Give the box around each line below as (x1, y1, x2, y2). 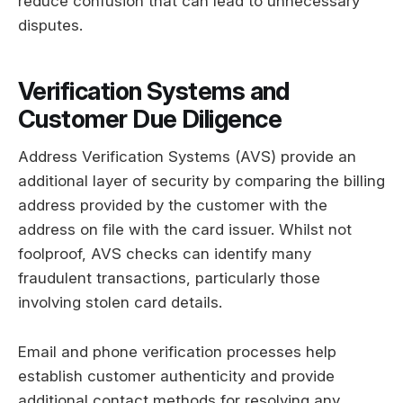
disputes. (18, 16, 83, 35)
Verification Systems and (18, 76, 290, 106)
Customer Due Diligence (18, 103, 282, 134)
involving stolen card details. (18, 293, 222, 312)
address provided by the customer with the (18, 196, 327, 215)
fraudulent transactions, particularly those (18, 269, 320, 288)
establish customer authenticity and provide (18, 366, 335, 385)
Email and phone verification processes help (18, 342, 336, 361)
